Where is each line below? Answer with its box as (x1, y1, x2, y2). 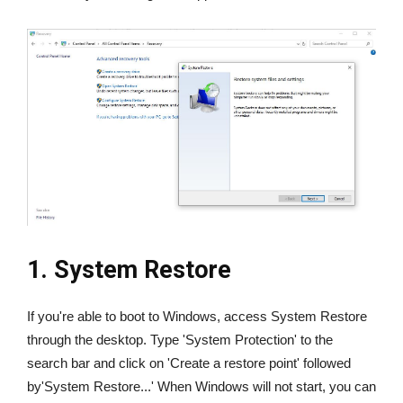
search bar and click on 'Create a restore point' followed (27, 354, 351, 371)
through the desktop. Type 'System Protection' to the (27, 331, 333, 347)
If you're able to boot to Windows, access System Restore (27, 308, 367, 324)
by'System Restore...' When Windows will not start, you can (27, 378, 376, 394)
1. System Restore (27, 255, 231, 284)
